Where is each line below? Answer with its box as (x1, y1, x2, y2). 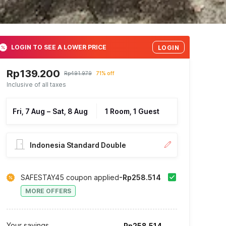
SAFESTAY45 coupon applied (21, 173, 119, 182)
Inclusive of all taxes (7, 81, 66, 88)
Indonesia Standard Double (30, 141, 126, 149)
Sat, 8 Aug (52, 107, 88, 116)
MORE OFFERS (25, 187, 71, 195)
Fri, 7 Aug (13, 107, 45, 116)
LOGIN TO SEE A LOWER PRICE (11, 43, 106, 51)
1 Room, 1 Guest (105, 107, 159, 116)
